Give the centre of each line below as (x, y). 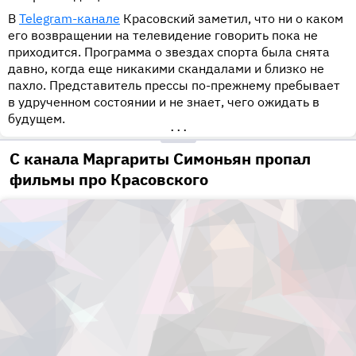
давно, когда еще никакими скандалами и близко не (166, 69)
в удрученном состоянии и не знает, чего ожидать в (164, 102)
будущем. (37, 119)
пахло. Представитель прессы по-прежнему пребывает (174, 85)
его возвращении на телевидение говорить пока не (163, 35)
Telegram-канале (70, 19)
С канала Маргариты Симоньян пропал (160, 159)
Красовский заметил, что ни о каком (232, 19)
